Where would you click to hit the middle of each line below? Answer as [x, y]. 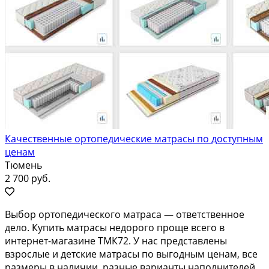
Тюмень [23, 165]
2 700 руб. [28, 178]
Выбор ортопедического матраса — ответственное [125, 214]
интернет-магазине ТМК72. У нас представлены [116, 240]
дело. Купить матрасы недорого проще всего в [115, 227]
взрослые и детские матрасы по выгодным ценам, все [131, 254]
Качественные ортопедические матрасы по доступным [134, 138]
